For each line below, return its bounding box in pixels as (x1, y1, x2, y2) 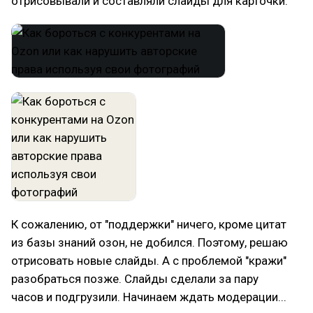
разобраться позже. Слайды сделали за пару (11, 272, 259, 286)
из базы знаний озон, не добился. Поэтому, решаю (11, 235, 288, 249)
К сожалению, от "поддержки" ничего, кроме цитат (11, 217, 286, 231)
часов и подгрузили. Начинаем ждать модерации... (11, 290, 286, 304)
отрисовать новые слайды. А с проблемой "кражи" (11, 254, 286, 268)
